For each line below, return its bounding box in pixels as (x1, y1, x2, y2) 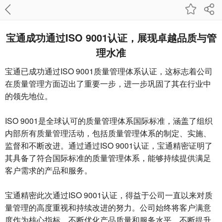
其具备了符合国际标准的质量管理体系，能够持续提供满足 (5, 152, 211, 164)
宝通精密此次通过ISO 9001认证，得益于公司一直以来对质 (5, 189, 213, 201)
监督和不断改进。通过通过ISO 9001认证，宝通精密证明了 (5, 140, 213, 151)
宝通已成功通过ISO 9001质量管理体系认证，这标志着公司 (5, 65, 213, 77)
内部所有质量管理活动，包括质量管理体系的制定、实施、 (5, 127, 211, 139)
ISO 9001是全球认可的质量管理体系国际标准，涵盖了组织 (5, 115, 213, 126)
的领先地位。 (5, 90, 53, 102)
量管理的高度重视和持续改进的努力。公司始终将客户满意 (5, 202, 211, 213)
